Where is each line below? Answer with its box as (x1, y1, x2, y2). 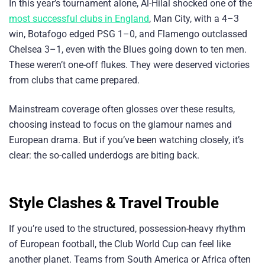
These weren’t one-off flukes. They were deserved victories (9, 59, 250, 70)
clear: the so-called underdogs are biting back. (9, 149, 199, 161)
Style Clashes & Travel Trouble (9, 194, 219, 212)
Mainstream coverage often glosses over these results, (9, 103, 235, 115)
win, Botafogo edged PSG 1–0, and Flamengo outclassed (9, 28, 247, 40)
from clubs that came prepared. (9, 74, 140, 86)
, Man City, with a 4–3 (149, 12, 239, 24)
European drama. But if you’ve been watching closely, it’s (9, 134, 244, 146)
